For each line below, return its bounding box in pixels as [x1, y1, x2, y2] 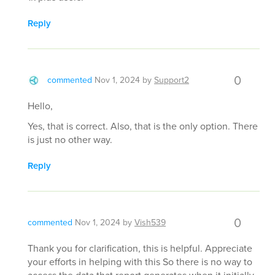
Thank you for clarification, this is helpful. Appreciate [28, 241, 252, 255]
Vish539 [134, 216, 166, 229]
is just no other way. [28, 133, 112, 147]
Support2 [154, 74, 189, 87]
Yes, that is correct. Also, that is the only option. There [28, 119, 258, 133]
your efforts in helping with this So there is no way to [28, 255, 252, 269]
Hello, [28, 99, 53, 113]
